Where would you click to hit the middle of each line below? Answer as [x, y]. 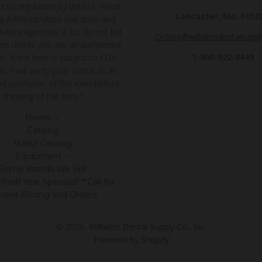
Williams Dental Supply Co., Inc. [147, 226]
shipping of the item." [42, 96]
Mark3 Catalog [43, 143]
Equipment [39, 156]
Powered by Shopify [131, 239]
